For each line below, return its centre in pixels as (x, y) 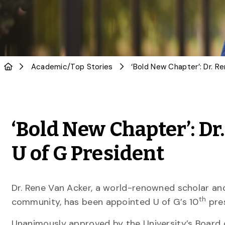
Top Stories (92, 67)
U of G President (88, 154)
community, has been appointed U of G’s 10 (105, 202)
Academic (49, 67)
